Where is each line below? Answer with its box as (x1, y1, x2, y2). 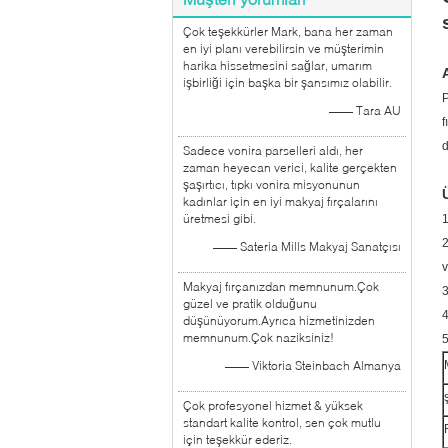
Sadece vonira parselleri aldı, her (183, 143, 363, 158)
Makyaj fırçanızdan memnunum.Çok (183, 279, 379, 294)
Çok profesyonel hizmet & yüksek (183, 398, 363, 413)
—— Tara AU (329, 103, 401, 118)
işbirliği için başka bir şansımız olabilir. (183, 75, 392, 90)
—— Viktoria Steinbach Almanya (225, 358, 401, 373)
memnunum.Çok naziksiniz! (183, 330, 334, 345)
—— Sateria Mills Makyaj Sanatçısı (213, 239, 401, 254)
